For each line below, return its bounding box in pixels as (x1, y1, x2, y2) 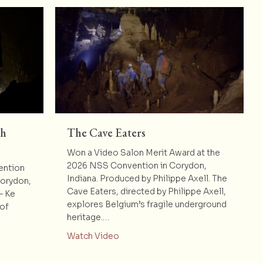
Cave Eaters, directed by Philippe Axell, (66, 186, 226, 197)
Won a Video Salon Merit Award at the (66, 147, 220, 159)
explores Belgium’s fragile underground (66, 199, 227, 210)
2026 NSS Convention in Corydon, (66, 160, 207, 171)
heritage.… (66, 212, 109, 223)
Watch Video (66, 231, 119, 242)
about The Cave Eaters (118, 230, 211, 241)
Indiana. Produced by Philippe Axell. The (66, 173, 227, 184)
